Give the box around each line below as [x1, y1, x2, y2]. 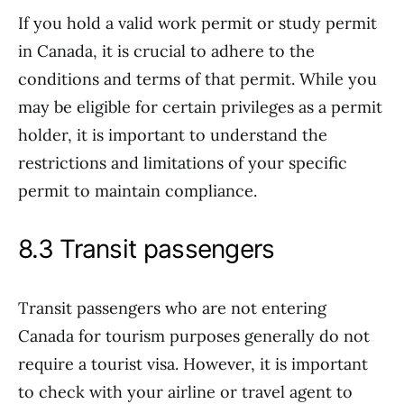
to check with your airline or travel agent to [18, 381, 353, 402]
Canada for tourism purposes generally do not [18, 326, 370, 346]
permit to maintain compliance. [18, 180, 257, 201]
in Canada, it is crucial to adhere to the [18, 41, 315, 61]
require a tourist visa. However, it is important [18, 353, 368, 374]
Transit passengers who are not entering [18, 298, 326, 318]
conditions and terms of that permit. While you [18, 69, 377, 89]
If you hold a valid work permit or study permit [18, 13, 377, 33]
